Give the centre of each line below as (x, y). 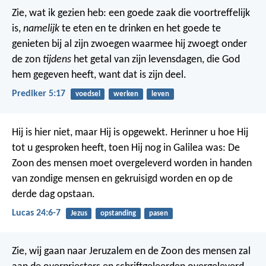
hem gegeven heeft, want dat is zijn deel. (99, 75)
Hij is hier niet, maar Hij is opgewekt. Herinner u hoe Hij (130, 132)
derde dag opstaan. (53, 194)
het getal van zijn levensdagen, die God (156, 60)
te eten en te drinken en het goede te (140, 29)
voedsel (88, 94)
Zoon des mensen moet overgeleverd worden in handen (132, 163)
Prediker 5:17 (39, 94)
